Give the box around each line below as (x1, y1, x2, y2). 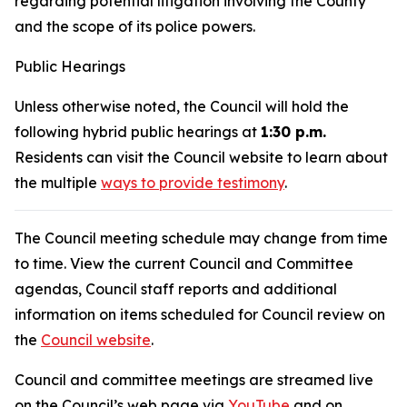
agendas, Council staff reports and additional (15, 280, 337, 298)
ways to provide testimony (101, 174, 284, 192)
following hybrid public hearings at (15, 123, 261, 141)
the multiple (15, 174, 101, 192)
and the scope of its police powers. (15, 17, 255, 35)
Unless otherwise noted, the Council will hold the (15, 97, 349, 115)
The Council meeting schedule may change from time (15, 229, 388, 247)
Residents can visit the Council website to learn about (15, 148, 388, 166)
